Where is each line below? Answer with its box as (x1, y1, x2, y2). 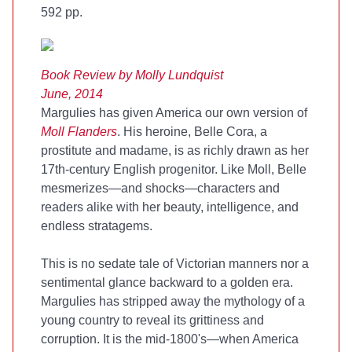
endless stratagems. (41, 219, 152, 233)
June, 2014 (41, 87, 103, 101)
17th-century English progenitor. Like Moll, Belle (41, 163, 306, 176)
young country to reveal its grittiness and (41, 313, 264, 327)
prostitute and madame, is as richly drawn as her (41, 144, 309, 157)
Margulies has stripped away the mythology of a (41, 295, 305, 308)
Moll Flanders (41, 125, 117, 138)
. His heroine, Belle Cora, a (117, 125, 267, 138)
